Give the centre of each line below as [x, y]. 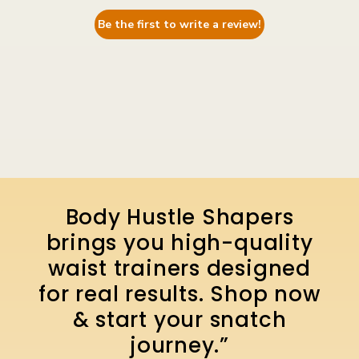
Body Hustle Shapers [179, 217]
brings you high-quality [179, 242]
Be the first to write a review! [179, 24]
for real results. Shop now [179, 294]
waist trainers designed [179, 268]
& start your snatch [179, 319]
